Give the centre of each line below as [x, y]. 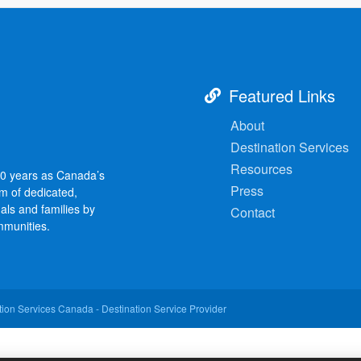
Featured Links [282, 95]
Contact [253, 212]
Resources [263, 168]
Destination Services [291, 147]
